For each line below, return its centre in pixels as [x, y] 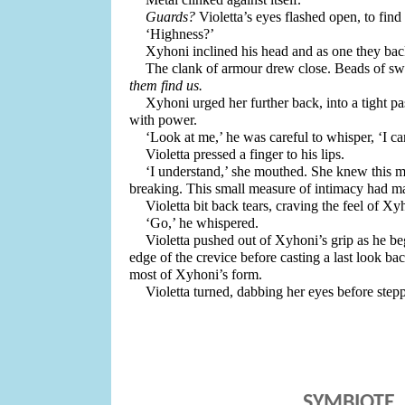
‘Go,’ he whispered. [202, 223]
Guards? [171, 17]
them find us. [167, 85]
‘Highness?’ [182, 34]
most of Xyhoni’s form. [197, 274]
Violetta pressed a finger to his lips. [245, 154]
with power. [163, 120]
